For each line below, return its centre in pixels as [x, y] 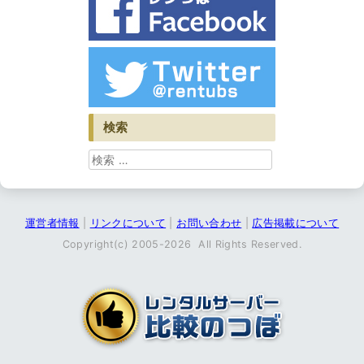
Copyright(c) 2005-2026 [128, 245]
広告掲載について [296, 223]
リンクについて [128, 223]
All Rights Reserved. [248, 245]
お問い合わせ [209, 223]
